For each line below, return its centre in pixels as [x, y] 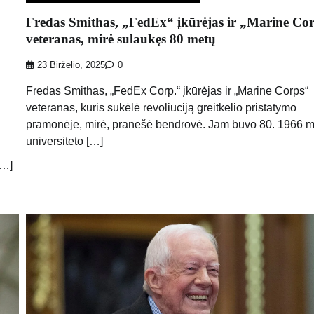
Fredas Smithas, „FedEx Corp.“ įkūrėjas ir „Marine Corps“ [167, 90]
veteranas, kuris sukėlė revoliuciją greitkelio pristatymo [161, 107]
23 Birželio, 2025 [71, 65]
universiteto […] [64, 141]
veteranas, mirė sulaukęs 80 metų [121, 39]
